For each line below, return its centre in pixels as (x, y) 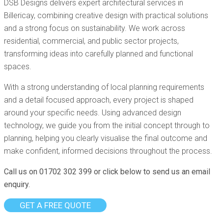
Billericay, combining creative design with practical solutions (106, 15)
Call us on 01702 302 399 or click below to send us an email (107, 172)
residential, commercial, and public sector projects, (91, 41)
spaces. (18, 67)
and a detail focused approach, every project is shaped (99, 100)
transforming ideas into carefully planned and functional (98, 54)
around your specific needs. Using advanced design (93, 113)
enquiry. (17, 184)
